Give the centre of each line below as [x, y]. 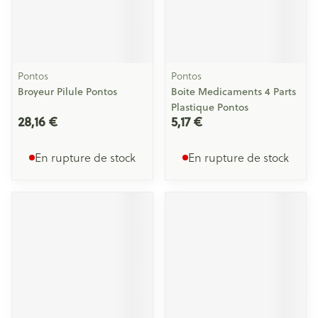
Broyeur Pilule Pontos [67, 92]
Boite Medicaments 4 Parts [234, 92]
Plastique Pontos [210, 107]
